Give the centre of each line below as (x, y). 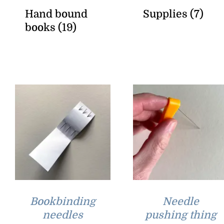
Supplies (166, 14)
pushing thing (180, 215)
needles (62, 215)
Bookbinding (62, 201)
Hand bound (56, 14)
